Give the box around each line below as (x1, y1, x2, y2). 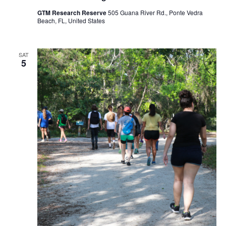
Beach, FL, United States (37, 16, 105, 25)
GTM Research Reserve (37, 8, 108, 18)
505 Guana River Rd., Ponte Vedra (107, 8, 203, 17)
